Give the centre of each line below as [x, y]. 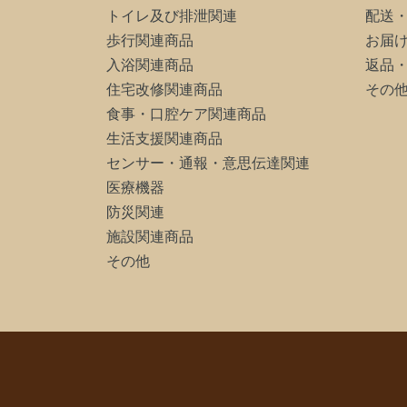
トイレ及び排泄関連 [172, 15]
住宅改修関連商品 [164, 89]
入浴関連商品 [150, 65]
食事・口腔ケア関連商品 [186, 114]
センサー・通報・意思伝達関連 [208, 163]
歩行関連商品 [150, 40]
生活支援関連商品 [164, 138]
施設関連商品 [150, 236]
